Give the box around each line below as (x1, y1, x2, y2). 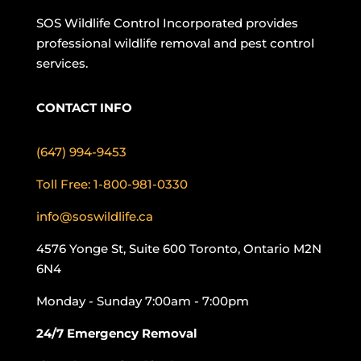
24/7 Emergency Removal (35, 326, 197, 341)
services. (35, 56, 88, 71)
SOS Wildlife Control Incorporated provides (35, 15, 298, 31)
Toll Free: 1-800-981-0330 (35, 176, 188, 192)
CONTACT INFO (35, 100, 132, 115)
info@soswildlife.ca (35, 209, 153, 224)
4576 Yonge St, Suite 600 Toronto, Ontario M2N (35, 241, 322, 256)
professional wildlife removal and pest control (35, 35, 314, 51)
